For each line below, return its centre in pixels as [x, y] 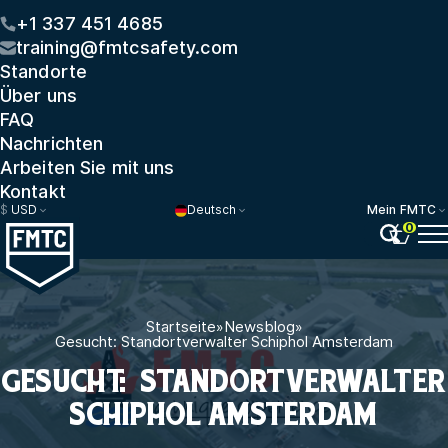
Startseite [180, 326]
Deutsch [212, 210]
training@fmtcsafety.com [127, 47]
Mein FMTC [401, 210]
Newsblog [259, 326]
